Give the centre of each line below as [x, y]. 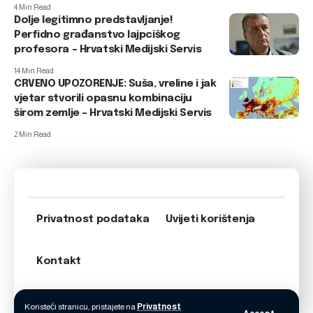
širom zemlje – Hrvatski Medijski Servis [113, 113]
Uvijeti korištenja [210, 219]
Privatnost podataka [93, 219]
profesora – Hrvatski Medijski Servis [108, 50]
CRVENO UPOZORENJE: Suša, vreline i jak [115, 84]
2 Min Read [32, 134]
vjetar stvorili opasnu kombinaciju [103, 99]
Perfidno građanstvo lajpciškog [97, 35]
